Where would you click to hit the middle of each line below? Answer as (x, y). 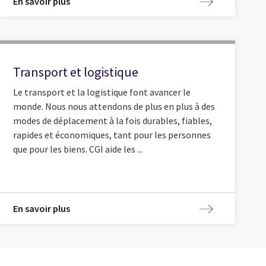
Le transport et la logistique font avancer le (102, 92)
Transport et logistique (75, 72)
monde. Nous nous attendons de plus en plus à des (114, 106)
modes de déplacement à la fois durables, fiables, (112, 120)
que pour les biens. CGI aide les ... (77, 149)
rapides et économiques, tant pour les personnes (112, 134)
